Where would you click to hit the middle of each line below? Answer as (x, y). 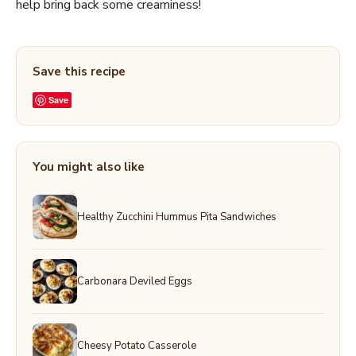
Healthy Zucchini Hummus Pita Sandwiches (177, 217)
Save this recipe (79, 72)
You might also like (89, 167)
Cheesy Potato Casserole (137, 345)
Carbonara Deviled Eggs (135, 281)
